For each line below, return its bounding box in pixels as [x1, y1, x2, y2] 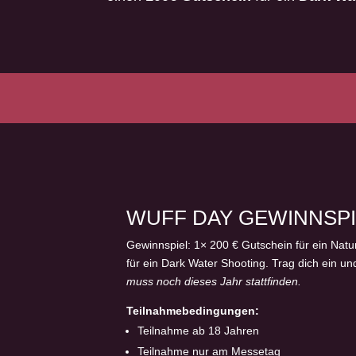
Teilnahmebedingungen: [126, 304, 260, 317]
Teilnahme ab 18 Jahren [137, 323, 260, 337]
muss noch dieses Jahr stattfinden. [126, 274, 302, 288]
